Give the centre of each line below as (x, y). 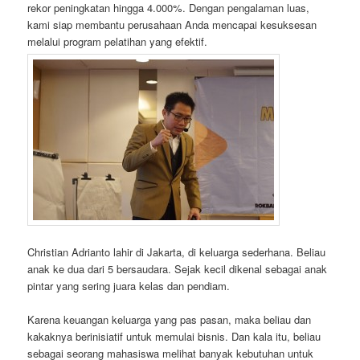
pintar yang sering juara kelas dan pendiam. (129, 285)
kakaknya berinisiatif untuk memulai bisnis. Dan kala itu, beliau (174, 336)
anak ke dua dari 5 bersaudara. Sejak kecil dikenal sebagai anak (178, 268)
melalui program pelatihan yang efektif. (118, 42)
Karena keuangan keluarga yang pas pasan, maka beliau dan (170, 319)
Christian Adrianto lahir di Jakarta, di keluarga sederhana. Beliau (177, 252)
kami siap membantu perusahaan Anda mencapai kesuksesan (172, 25)
